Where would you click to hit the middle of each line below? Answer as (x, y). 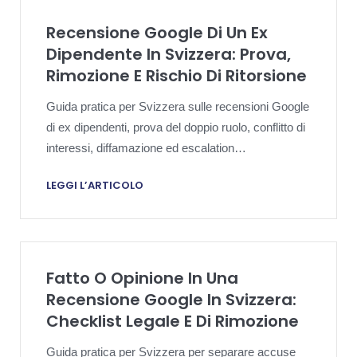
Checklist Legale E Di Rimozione (173, 321)
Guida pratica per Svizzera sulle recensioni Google (178, 107)
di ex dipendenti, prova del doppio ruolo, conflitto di (176, 127)
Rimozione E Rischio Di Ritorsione (177, 76)
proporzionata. (83, 169)
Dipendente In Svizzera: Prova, (169, 55)
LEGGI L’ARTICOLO (95, 185)
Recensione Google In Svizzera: (171, 300)
